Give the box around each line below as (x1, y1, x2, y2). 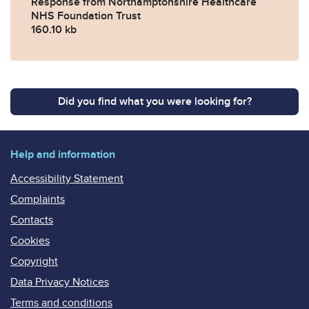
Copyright (10, 254, 58, 268)
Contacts (10, 212, 53, 227)
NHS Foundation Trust (31, 8, 141, 23)
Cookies (10, 233, 50, 248)
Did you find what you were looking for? (57, 94, 252, 108)
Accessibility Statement (10, 171, 123, 186)
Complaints (10, 192, 65, 206)
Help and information (10, 147, 115, 161)
